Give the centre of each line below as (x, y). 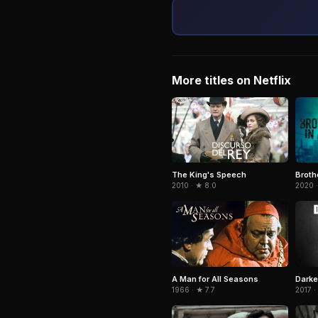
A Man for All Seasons (215, 279)
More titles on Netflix (231, 80)
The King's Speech (209, 175)
